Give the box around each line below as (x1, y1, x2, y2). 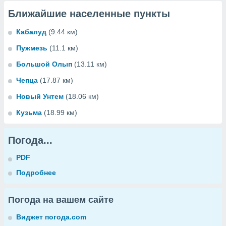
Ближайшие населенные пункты (8, 8, 170, 19)
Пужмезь (16, 44, 47, 52)
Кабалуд (16, 28, 46, 36)
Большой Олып (16, 60, 72, 68)
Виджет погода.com (16, 213, 86, 221)
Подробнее (16, 168, 56, 177)
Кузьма (16, 108, 42, 117)
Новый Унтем (16, 92, 64, 100)
